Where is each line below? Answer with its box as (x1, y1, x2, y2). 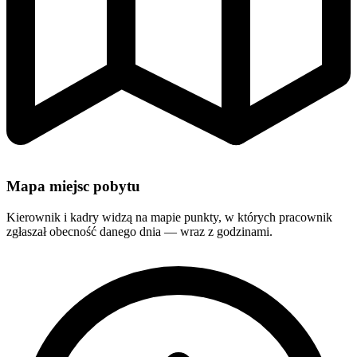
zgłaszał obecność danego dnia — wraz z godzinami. (6, 224, 273, 238)
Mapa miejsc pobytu (6, 178, 140, 195)
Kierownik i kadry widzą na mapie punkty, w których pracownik (6, 210, 332, 224)
